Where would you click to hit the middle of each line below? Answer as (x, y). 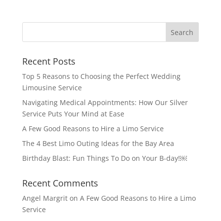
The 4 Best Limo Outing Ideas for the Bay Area (98, 144)
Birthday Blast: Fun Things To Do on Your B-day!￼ (104, 158)
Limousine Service (52, 88)
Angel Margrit (45, 198)
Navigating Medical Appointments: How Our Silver (105, 103)
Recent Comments (60, 183)
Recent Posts (49, 61)
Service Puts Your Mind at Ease (73, 114)
